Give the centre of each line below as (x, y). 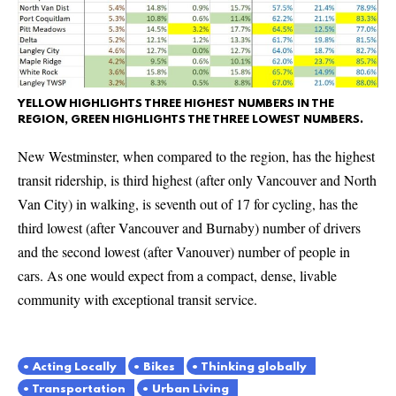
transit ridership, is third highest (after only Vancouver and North (197, 180)
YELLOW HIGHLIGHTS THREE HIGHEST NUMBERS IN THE (176, 104)
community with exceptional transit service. (137, 299)
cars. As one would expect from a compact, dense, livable (177, 275)
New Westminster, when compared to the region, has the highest (196, 156)
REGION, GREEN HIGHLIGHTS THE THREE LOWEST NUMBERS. (190, 120)
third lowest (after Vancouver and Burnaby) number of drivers (189, 228)
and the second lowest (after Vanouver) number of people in (184, 251)
